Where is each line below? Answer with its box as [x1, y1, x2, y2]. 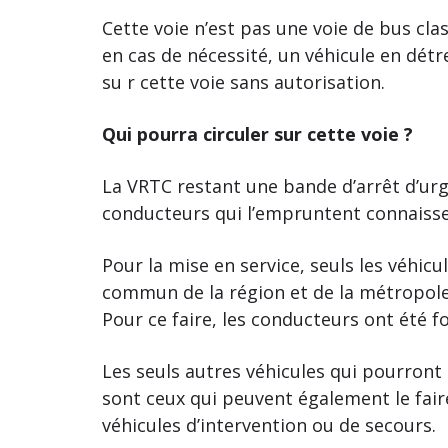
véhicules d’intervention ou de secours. [102, 412, 436, 437]
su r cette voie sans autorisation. [102, 69, 385, 94]
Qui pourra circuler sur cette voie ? [102, 121, 413, 146]
